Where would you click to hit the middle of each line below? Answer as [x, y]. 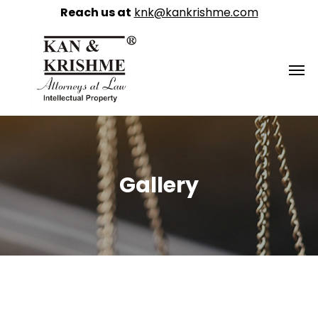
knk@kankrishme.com [196, 12]
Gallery [159, 185]
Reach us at [95, 12]
